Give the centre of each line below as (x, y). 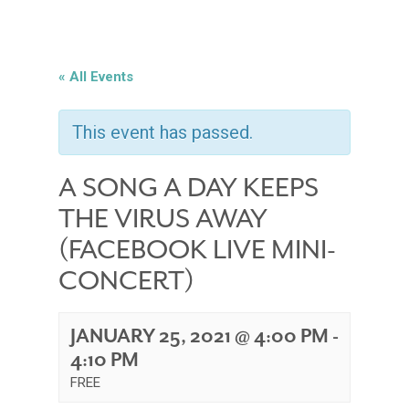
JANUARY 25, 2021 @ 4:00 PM (199, 336)
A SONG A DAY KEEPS (189, 187)
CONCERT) (126, 280)
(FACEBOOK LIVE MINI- (197, 249)
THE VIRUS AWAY (163, 218)
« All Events (96, 76)
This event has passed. (163, 132)
